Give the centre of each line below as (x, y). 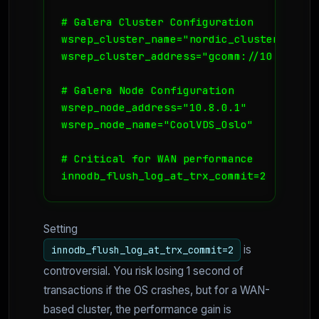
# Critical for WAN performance (157, 158)
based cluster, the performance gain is (137, 310)
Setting (61, 229)
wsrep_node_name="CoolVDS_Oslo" (157, 124)
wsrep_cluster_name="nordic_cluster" (173, 38)
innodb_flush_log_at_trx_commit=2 (142, 250)
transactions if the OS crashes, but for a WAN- (157, 291)
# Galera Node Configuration (148, 90)
